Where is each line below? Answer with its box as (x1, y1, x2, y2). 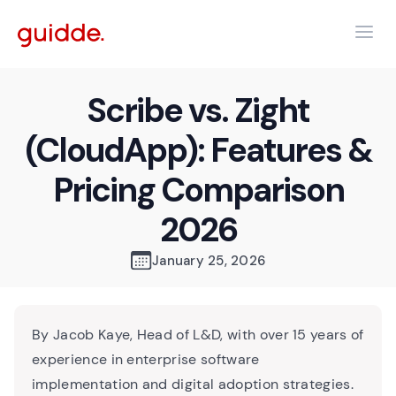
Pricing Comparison (52, 168, 344, 212)
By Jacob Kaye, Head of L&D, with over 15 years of (32, 325, 364, 344)
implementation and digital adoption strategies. (32, 375, 354, 393)
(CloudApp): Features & (24, 128, 372, 172)
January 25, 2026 (152, 252, 265, 270)
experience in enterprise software (32, 350, 260, 369)
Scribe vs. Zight (87, 88, 309, 133)
